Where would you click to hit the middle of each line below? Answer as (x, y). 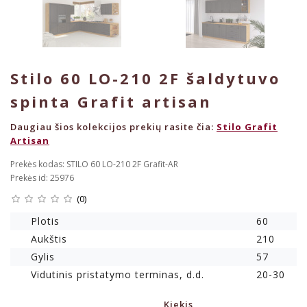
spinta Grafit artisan (111, 102)
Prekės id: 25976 (42, 178)
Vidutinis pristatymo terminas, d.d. (118, 275)
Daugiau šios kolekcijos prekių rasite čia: (113, 127)
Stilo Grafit (247, 127)
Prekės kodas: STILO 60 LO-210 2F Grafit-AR (94, 164)
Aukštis (49, 239)
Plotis (45, 221)
